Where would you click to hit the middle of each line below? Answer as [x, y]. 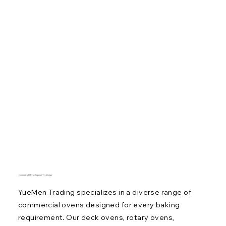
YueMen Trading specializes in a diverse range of [104, 192]
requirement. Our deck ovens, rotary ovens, [96, 218]
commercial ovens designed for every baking [99, 205]
